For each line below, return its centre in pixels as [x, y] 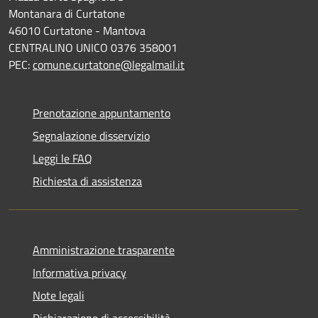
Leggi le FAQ [62, 158]
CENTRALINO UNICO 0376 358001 [93, 47]
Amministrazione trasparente [104, 250]
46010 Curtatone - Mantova [77, 30]
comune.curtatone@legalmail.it [109, 64]
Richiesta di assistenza [87, 181]
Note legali [59, 295]
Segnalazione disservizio [91, 135]
